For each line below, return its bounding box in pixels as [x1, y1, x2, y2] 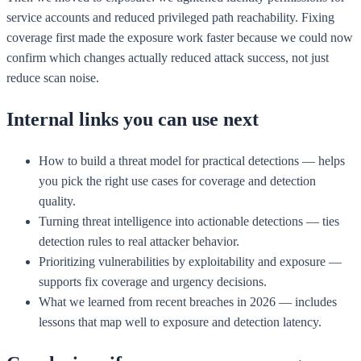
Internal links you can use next [6, 109, 259, 131]
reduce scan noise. [6, 71, 99, 85]
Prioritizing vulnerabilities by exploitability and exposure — [39, 255, 342, 269]
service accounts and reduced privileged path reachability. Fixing [6, 10, 334, 25]
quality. [39, 194, 76, 209]
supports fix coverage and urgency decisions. [39, 275, 267, 289]
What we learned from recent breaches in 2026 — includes [39, 295, 337, 309]
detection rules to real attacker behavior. [39, 234, 239, 249]
